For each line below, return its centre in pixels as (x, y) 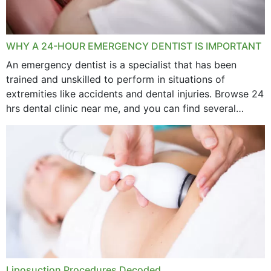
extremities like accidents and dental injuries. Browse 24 (135, 94)
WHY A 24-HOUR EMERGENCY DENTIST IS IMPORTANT (134, 46)
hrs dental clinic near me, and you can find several (121, 108)
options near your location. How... (83, 123)
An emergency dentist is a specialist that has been (121, 65)
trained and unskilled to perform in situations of (116, 79)
